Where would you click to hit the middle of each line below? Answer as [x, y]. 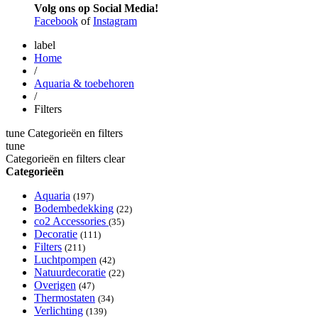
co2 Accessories [71, 221]
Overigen [55, 285]
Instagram [115, 21]
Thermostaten [65, 298]
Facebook [56, 21]
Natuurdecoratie [70, 272]
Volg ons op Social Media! [96, 8]
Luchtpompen [65, 259]
